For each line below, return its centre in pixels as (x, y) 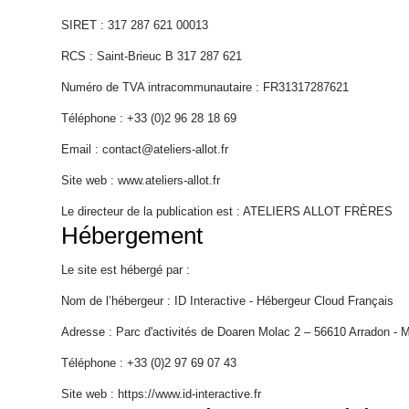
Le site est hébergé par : (126, 270)
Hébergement (132, 236)
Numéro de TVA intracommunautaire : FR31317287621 (205, 87)
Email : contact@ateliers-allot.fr (145, 149)
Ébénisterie (68, 170)
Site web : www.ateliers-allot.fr (141, 180)
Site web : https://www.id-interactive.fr (162, 394)
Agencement (76, 305)
